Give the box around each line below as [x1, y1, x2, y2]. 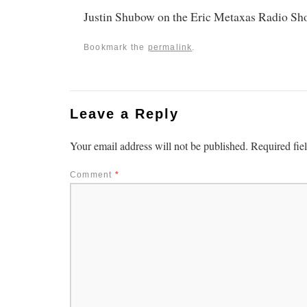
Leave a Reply [70, 106, 179, 122]
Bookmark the [84, 42, 148, 53]
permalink [147, 42, 193, 53]
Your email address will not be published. [70, 138, 248, 153]
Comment [70, 170, 115, 180]
